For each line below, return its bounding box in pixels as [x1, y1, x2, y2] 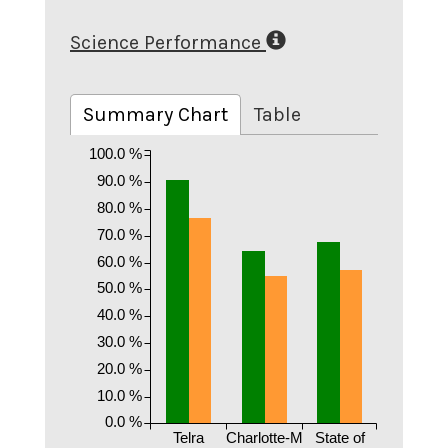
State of [314, 428, 366, 446]
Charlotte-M [226, 428, 303, 446]
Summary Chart [83, 102, 228, 126]
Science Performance [70, 31, 261, 54]
